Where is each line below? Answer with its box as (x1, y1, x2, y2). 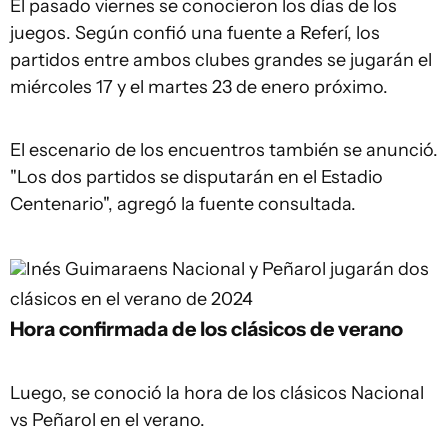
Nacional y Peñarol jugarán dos (172, 258, 429, 280)
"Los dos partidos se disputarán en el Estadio (10, 166, 383, 188)
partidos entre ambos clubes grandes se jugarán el (10, 49, 432, 71)
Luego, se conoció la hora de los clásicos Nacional (10, 382, 424, 404)
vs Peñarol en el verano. (10, 409, 205, 431)
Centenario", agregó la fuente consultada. (10, 193, 356, 215)
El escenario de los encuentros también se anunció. (10, 139, 438, 161)
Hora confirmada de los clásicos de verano (10, 316, 403, 341)
